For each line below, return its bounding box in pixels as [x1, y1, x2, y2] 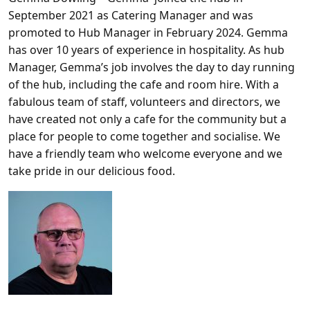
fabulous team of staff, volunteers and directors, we [8, 94, 280, 110]
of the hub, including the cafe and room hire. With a [8, 77, 279, 93]
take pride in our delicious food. [8, 163, 175, 179]
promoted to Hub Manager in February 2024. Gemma [8, 25, 288, 41]
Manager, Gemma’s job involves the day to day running [8, 60, 295, 75]
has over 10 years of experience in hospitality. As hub [8, 42, 284, 58]
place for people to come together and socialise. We [8, 129, 280, 145]
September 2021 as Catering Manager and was [8, 8, 253, 24]
